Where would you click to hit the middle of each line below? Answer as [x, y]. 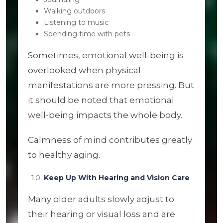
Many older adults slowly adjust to [101, 199]
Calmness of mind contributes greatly [110, 140]
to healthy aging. [64, 155]
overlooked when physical [84, 70]
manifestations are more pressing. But [111, 85]
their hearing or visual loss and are [102, 214]
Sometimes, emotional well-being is [106, 55]
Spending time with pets [87, 34]
